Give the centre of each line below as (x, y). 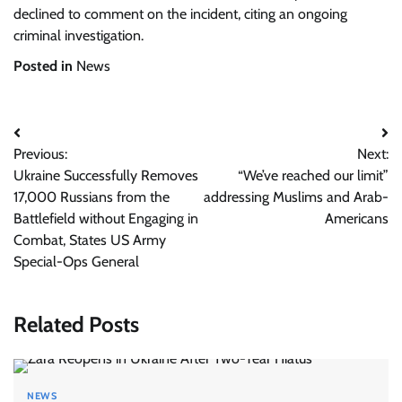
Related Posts (76, 324)
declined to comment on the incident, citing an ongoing (180, 14)
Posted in (45, 66)
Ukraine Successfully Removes (106, 175)
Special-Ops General (76, 262)
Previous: (40, 154)
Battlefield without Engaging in (106, 218)
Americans (357, 218)
